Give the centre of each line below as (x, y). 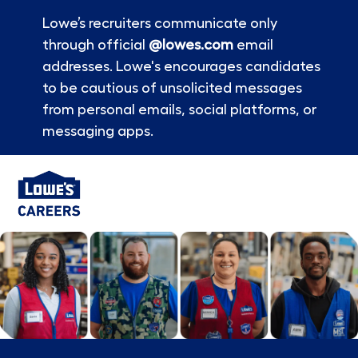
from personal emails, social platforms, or (179, 109)
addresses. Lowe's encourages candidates (181, 66)
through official (95, 45)
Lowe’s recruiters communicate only (159, 23)
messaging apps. (97, 131)
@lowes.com (191, 45)
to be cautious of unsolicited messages (172, 88)
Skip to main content (179, 161)
